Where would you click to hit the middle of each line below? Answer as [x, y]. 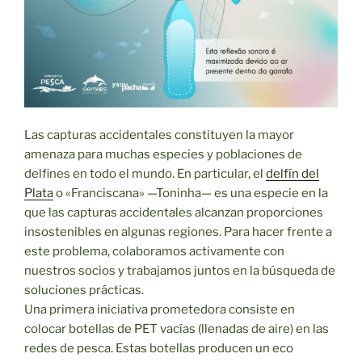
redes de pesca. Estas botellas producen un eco [159, 349]
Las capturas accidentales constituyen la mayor [159, 135]
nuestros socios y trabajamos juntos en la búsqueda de [180, 271]
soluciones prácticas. [84, 290]
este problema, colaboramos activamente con [154, 252]
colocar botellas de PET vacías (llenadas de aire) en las [177, 329]
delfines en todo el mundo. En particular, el [145, 174]
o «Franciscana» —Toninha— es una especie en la [191, 194]
